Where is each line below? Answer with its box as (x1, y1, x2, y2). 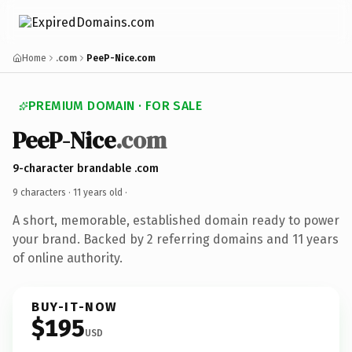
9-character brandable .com (13, 161, 159, 175)
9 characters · (13, 186, 73, 198)
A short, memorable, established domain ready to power (13, 212, 339, 228)
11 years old (73, 186, 123, 198)
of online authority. (13, 250, 123, 266)
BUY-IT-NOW (31, 299, 118, 314)
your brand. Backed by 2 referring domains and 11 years (13, 231, 339, 247)
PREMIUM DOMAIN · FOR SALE (28, 98, 202, 113)
